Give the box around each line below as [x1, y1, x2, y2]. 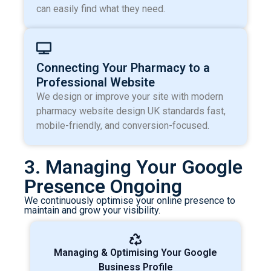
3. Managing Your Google [24, 155, 243, 179]
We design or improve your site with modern [36, 91, 223, 103]
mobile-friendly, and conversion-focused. [36, 120, 209, 132]
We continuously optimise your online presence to [24, 195, 235, 207]
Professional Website [36, 75, 155, 90]
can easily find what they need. [36, 3, 165, 15]
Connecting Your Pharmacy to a [36, 60, 210, 76]
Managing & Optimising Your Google [54, 247, 217, 259]
